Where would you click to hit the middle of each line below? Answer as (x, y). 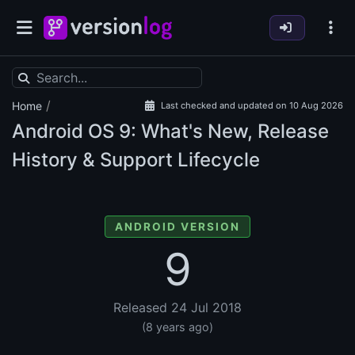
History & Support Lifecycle (136, 160)
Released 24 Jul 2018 (177, 308)
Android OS (63, 132)
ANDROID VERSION (177, 227)
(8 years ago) (177, 327)
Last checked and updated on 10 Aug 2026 (252, 106)
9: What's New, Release (221, 132)
